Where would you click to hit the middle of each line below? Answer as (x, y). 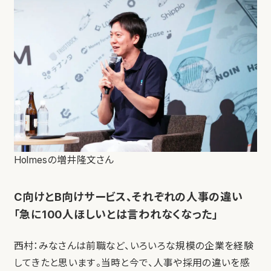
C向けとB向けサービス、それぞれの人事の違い (128, 197)
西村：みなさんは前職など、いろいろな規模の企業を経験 (133, 246)
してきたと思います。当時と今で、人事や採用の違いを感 (132, 263)
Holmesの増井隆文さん (64, 160)
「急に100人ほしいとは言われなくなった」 (116, 214)
